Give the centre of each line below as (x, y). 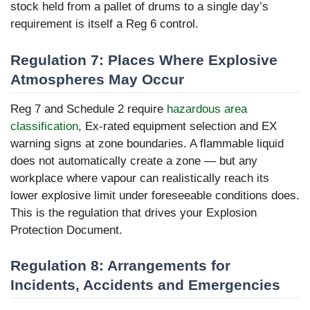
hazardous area (207, 109)
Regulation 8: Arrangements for (120, 266)
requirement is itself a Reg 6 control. (104, 24)
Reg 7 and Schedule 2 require (89, 109)
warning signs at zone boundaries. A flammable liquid (147, 143)
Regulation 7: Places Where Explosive (144, 60)
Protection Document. (66, 230)
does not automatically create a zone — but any (134, 161)
